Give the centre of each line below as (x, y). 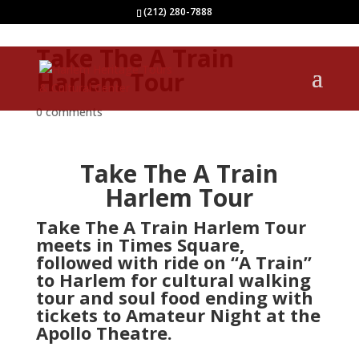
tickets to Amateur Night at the (178, 315)
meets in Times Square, (140, 244)
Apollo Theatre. (104, 333)
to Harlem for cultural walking (173, 280)
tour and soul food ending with (174, 297)
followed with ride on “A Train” (173, 262)
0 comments (69, 112)
